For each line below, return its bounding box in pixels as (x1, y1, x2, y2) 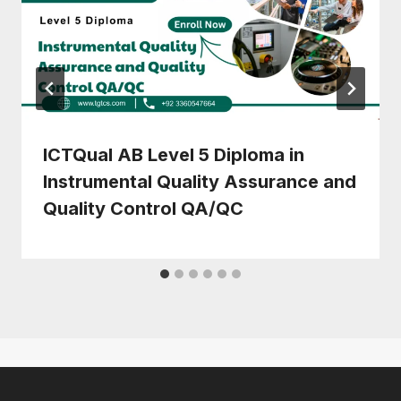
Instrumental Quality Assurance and (43, 170, 356, 192)
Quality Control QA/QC (43, 197, 243, 219)
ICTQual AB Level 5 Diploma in (43, 143, 304, 166)
